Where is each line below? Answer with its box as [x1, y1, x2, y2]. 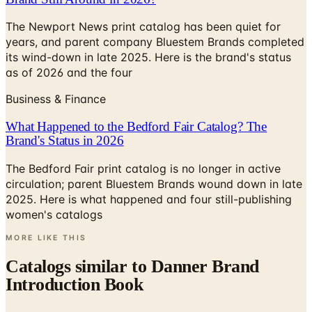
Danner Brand [150, 224, 260, 244]
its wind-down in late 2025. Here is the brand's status [6, 17, 291, 32]
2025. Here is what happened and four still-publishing [6, 159, 292, 173]
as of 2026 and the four [6, 33, 132, 47]
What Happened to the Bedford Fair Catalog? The [6, 86, 267, 101]
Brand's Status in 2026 [6, 100, 124, 115]
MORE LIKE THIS [6, 200, 87, 210]
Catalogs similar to [6, 224, 151, 244]
